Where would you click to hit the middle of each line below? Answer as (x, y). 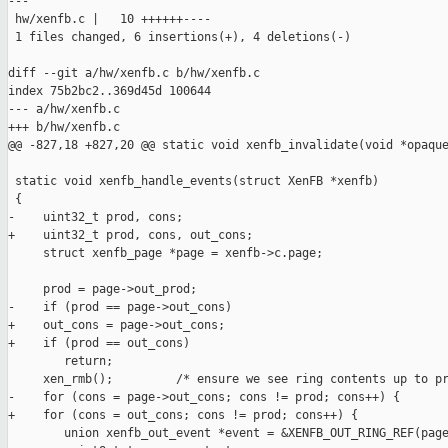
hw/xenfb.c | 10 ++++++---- (109, 19)
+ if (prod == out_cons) (99, 343)
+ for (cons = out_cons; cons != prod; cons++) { (183, 415)
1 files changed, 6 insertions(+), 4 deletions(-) (179, 37)
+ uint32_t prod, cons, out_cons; (130, 235)
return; (60, 361)
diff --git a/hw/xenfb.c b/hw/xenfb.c (134, 73)
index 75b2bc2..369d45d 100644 (109, 91)
